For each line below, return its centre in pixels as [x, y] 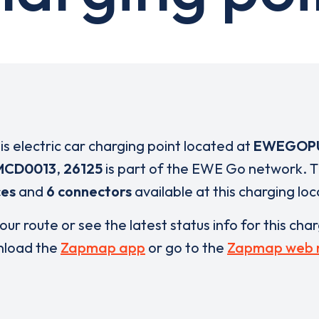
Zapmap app [103, 247]
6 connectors [89, 191]
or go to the [186, 247]
